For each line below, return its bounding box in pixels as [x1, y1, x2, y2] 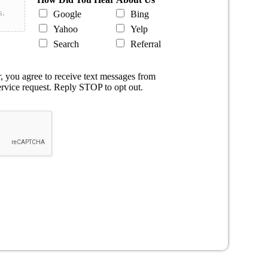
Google [53, 8, 82, 19]
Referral [130, 38, 162, 49]
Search [53, 38, 80, 49]
